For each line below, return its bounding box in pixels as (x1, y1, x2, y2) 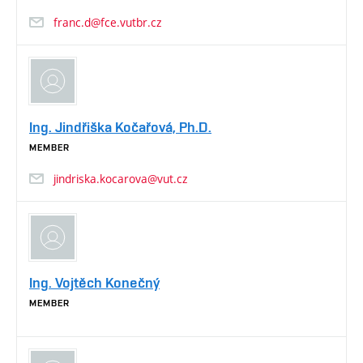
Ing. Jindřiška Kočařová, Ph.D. (29, 117, 211, 135)
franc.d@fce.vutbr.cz (53, 15, 161, 31)
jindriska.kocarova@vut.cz (53, 170, 187, 186)
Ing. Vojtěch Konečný (29, 274, 160, 292)
